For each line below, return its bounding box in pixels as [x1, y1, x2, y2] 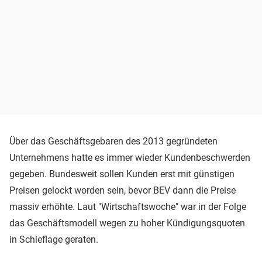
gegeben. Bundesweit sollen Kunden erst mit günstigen [9, 168, 235, 180]
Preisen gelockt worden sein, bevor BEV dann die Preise [9, 184, 236, 196]
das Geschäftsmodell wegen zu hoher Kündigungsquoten [9, 217, 245, 229]
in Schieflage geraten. [9, 233, 98, 245]
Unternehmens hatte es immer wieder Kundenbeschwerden [9, 151, 250, 163]
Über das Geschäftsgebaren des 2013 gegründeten [9, 135, 218, 147]
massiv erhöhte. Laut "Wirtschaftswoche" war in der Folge [9, 201, 246, 212]
